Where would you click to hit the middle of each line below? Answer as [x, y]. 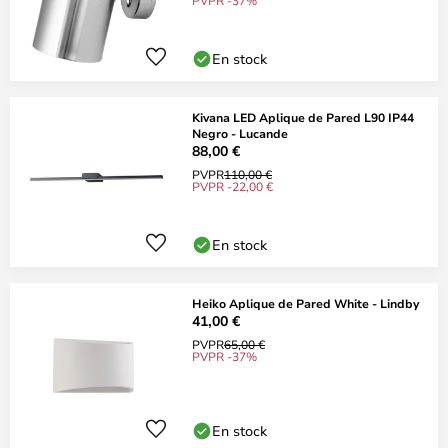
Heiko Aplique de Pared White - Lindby [305, 303]
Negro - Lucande [240, 133]
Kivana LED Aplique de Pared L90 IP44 [303, 117]
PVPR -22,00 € [232, 186]
